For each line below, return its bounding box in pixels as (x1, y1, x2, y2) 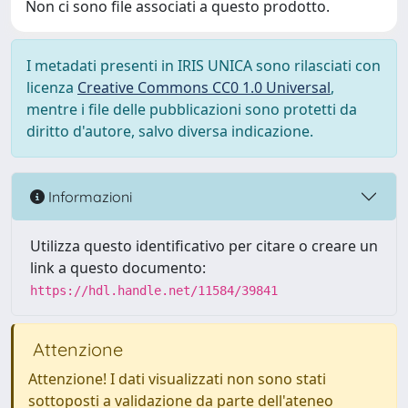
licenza (26, 77, 77, 97)
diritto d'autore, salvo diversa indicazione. (26, 121, 313, 141)
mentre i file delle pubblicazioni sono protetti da (26, 99, 357, 119)
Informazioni (45, 187, 132, 206)
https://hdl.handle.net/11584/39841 (30, 283, 278, 298)
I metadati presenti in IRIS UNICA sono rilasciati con (26, 56, 381, 76)
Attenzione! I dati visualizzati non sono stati (28, 369, 326, 389)
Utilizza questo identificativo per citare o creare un (30, 236, 378, 256)
